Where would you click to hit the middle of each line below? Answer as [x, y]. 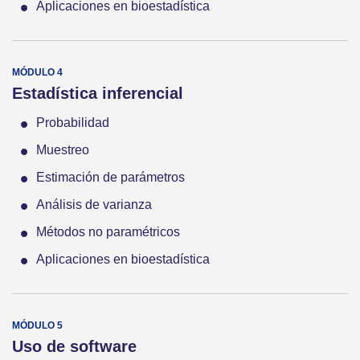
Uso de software [74, 347]
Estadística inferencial [98, 94]
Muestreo [63, 150]
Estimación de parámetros [110, 178]
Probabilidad [73, 123]
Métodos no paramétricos [108, 232]
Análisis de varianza [94, 205]
